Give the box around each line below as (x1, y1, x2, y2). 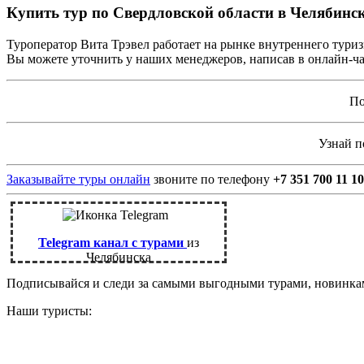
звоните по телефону (150, 171, 273, 186)
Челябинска (86, 249, 151, 264)
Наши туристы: (6, 303, 92, 318)
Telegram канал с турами (38, 235, 187, 249)
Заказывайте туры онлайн (6, 171, 150, 186)
